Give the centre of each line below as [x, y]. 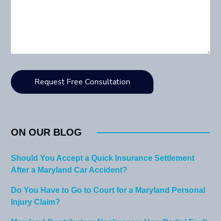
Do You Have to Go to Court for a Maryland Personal [108, 190]
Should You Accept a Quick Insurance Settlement [103, 158]
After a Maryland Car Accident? [69, 170]
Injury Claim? [36, 202]
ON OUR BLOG [47, 133]
